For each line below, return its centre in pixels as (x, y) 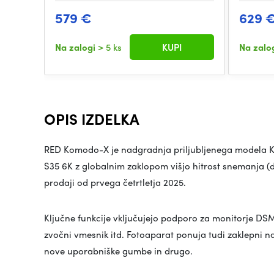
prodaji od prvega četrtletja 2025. (115, 182)
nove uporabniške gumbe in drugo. (118, 251)
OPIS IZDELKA (92, 119)
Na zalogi (76, 47)
